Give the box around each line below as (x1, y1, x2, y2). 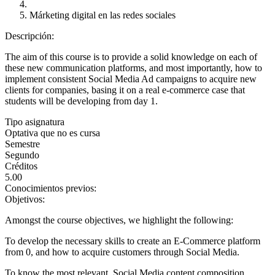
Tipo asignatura (5, 117, 64, 127)
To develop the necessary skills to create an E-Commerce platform (5, 236, 260, 246)
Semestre (5, 139, 40, 149)
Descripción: (5, 31, 56, 41)
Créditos (5, 161, 37, 171)
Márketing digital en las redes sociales (29, 10, 176, 20)
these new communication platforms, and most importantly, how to (5, 63, 262, 73)
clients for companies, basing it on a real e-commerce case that (5, 85, 245, 95)
